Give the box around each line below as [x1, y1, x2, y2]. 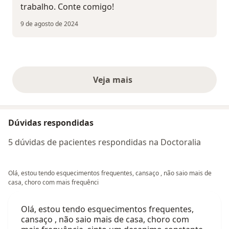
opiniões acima [113, 79, 176, 91]
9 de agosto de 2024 [20, 19, 78, 28]
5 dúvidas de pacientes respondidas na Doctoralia [8, 136, 201, 148]
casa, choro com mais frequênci [8, 177, 99, 187]
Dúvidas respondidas [8, 117, 94, 128]
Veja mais [93, 74, 136, 85]
